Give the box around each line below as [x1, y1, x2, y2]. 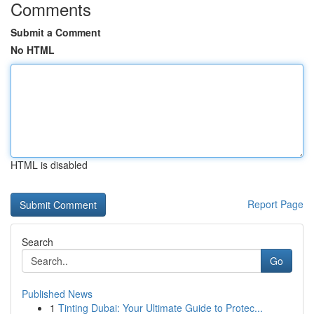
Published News [22, 287, 93, 301]
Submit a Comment [11, 25, 101, 39]
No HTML [11, 43, 55, 57]
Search [22, 235, 53, 249]
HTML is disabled [11, 158, 88, 172]
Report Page [247, 197, 303, 211]
